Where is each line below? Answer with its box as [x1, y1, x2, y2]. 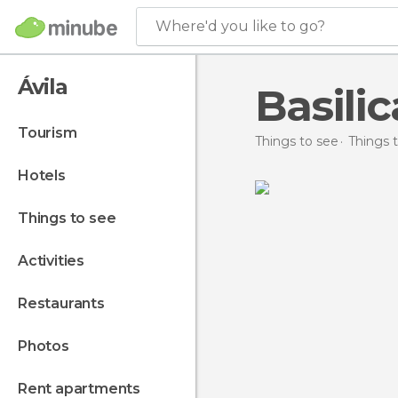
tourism [27, 124, 77, 141]
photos [27, 338, 69, 354]
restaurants [27, 295, 105, 312]
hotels [28, 167, 66, 184]
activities [28, 252, 85, 269]
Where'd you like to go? [155, 18, 325, 35]
